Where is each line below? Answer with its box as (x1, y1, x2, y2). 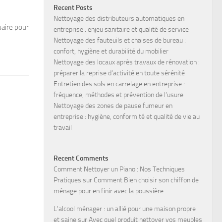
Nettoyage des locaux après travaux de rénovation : (54, 57, 200, 66)
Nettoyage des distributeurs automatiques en (54, 14, 184, 23)
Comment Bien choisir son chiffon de (94, 175, 199, 184)
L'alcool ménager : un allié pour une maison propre (54, 204, 196, 213)
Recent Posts (54, 3, 93, 12)
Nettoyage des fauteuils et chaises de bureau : (54, 36, 186, 45)
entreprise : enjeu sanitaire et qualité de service (54, 25, 189, 34)
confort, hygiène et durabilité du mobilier (54, 47, 168, 55)
